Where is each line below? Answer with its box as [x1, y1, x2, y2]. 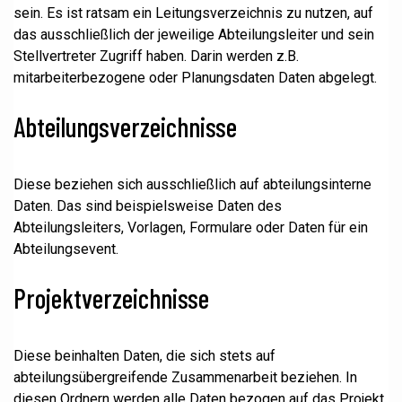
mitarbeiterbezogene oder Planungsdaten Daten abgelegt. [13, 69, 377, 86]
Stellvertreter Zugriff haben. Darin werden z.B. [13, 48, 299, 65]
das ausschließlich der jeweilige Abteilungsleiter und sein [13, 26, 374, 43]
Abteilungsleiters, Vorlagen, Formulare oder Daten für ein [13, 219, 368, 236]
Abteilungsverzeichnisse [13, 110, 237, 143]
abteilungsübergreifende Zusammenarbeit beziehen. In [13, 369, 357, 386]
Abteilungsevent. [13, 240, 118, 258]
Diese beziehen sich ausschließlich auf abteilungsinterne [13, 176, 371, 193]
